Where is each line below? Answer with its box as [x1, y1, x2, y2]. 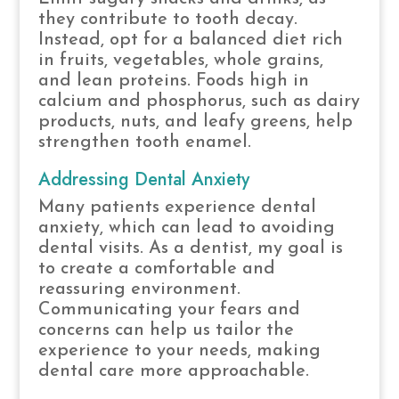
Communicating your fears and [37, 300, 300, 319]
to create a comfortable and [37, 259, 275, 278]
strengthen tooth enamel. [37, 133, 251, 151]
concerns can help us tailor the [37, 321, 294, 339]
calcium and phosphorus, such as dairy [37, 92, 360, 110]
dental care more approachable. [37, 362, 309, 380]
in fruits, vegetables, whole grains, [37, 51, 323, 69]
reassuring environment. [37, 280, 240, 298]
